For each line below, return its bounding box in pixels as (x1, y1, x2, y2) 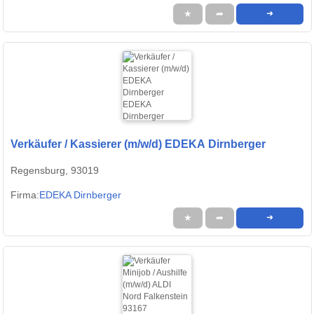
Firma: (11, 189, 39, 201)
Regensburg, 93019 (11, 165, 99, 177)
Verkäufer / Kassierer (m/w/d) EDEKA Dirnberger (11, 138, 266, 151)
